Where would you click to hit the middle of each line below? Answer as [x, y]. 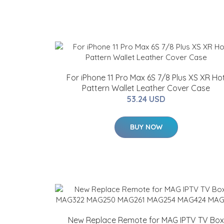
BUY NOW [146, 127]
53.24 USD [146, 99]
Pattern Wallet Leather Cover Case [146, 88]
